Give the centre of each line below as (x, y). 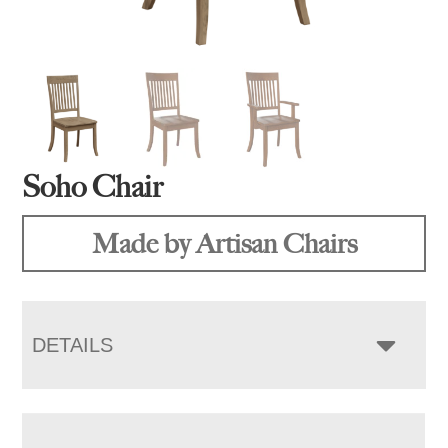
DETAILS (73, 344)
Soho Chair (93, 186)
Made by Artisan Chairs (224, 243)
